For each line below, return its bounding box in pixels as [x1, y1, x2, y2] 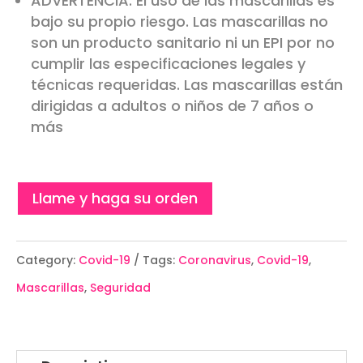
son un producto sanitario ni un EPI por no [31, 32, 335, 53]
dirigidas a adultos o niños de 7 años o [31, 95, 314, 116]
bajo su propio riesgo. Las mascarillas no [31, 11, 328, 32]
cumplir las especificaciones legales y [31, 53, 305, 74]
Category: [16, 252, 79, 269]
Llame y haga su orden [32, 187, 198, 208]
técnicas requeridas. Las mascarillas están [31, 74, 343, 95]
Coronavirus [178, 252, 251, 269]
